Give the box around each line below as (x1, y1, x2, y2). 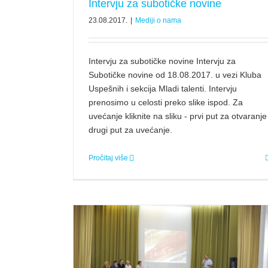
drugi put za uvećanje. (89, 124, 172, 135)
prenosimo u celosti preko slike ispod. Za (89, 97, 243, 107)
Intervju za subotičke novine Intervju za (89, 56, 236, 66)
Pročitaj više (89, 153, 128, 162)
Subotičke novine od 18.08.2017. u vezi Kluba (89, 69, 261, 80)
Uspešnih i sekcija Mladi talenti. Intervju (89, 83, 237, 93)
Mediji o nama (135, 16, 181, 25)
